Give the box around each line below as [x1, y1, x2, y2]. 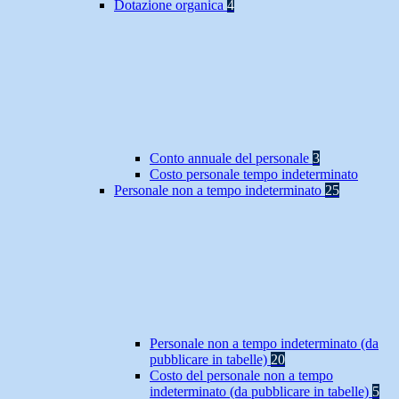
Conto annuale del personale [150, 151, 313, 167]
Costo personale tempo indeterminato [150, 167, 358, 183]
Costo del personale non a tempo [150, 368, 333, 384]
